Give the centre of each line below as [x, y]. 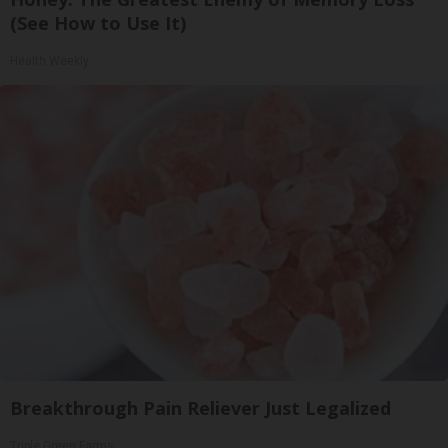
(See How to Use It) [98, 23]
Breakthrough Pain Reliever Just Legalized [200, 408]
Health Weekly [49, 61]
